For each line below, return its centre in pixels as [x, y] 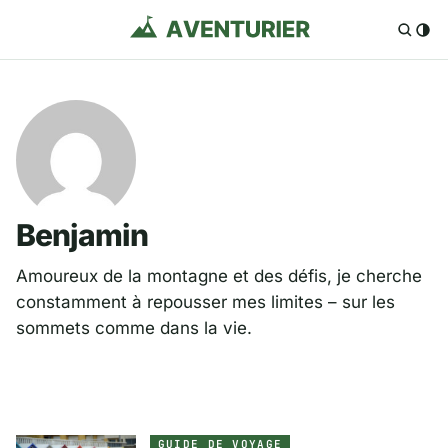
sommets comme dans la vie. [134, 328]
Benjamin [82, 235]
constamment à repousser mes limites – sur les [205, 302]
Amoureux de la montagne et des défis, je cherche [219, 276]
